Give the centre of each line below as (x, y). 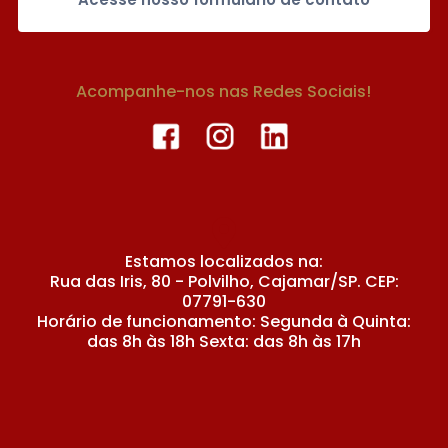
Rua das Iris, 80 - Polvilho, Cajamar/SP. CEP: (224, 281)
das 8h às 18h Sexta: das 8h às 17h (224, 341)
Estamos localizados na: (224, 261)
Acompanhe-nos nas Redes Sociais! (224, 91)
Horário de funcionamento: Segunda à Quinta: (224, 321)
